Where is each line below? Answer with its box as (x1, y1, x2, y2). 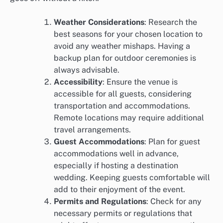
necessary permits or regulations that (54, 209, 192, 219)
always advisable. (54, 65, 119, 75)
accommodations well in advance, (54, 149, 179, 159)
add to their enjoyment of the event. (54, 185, 185, 195)
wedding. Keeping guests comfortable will (54, 173, 210, 183)
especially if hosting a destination (54, 161, 178, 171)
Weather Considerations (54, 17, 144, 27)
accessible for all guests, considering (54, 89, 192, 99)
